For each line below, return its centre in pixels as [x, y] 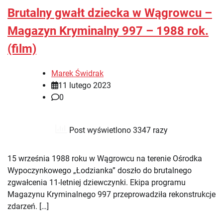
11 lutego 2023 [85, 86]
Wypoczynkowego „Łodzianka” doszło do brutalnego [100, 171]
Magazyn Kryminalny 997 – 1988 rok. [108, 31]
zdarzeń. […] [28, 207]
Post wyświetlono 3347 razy [117, 130]
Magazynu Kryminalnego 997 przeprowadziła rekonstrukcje [111, 195]
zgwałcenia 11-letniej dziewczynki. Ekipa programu [97, 183]
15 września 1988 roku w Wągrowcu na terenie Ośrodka [105, 159]
